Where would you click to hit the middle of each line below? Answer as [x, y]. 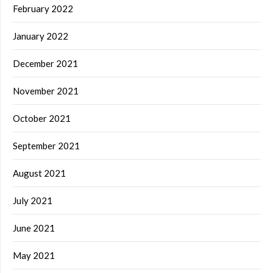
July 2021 [33, 200]
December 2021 [45, 63]
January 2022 [41, 36]
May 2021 [34, 255]
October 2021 [42, 118]
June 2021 [34, 228]
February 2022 [43, 8]
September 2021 [46, 145]
